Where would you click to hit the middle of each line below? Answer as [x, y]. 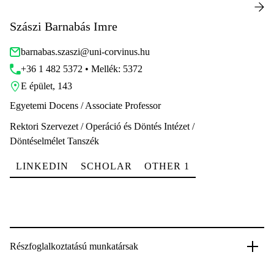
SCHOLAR [106, 166]
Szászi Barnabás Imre [64, 26]
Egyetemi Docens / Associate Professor [85, 106]
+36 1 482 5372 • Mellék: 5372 [82, 69]
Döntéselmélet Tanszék [54, 141]
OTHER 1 [167, 166]
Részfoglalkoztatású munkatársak [74, 246]
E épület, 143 [46, 86]
